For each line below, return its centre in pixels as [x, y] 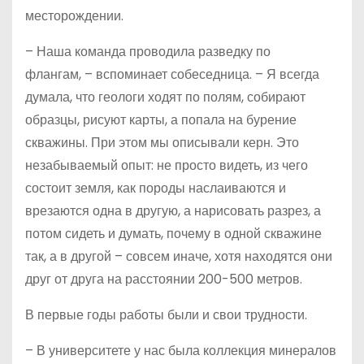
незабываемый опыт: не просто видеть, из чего [167, 166]
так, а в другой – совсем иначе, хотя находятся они [179, 257]
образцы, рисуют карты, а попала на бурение [161, 120]
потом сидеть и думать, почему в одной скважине [173, 234]
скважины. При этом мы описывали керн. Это [162, 143]
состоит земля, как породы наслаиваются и [156, 188]
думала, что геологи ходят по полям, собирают [165, 97]
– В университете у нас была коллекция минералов [181, 351]
